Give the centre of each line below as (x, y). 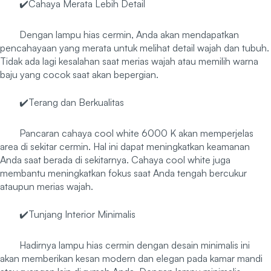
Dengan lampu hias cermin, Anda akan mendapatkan (129, 35)
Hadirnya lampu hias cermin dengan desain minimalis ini (135, 245)
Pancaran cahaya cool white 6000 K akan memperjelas (136, 133)
